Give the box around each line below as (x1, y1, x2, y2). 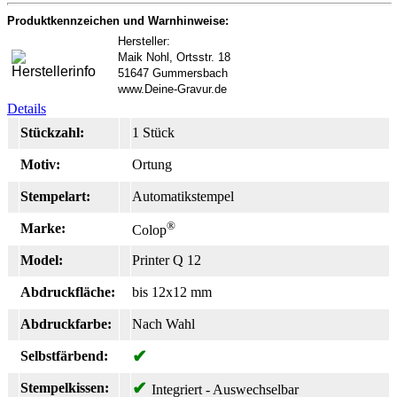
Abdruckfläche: (20, 284, 115, 300)
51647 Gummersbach (118, 66, 228, 80)
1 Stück (132, 124, 175, 140)
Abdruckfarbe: (20, 315, 112, 331)
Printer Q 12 (132, 252, 201, 268)
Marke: (20, 220, 66, 236)
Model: (20, 252, 63, 268)
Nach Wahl (132, 315, 195, 331)
